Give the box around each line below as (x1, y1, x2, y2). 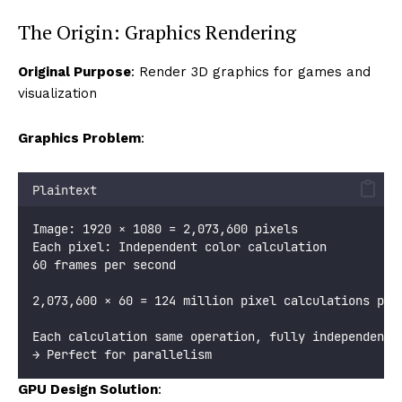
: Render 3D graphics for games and (131, 63, 371, 80)
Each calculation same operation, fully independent (32, 328, 391, 345)
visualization (18, 84, 97, 101)
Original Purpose (18, 63, 131, 80)
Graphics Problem (18, 129, 141, 146)
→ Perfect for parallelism (32, 345, 212, 363)
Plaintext (32, 181, 97, 198)
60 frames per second (32, 256, 176, 273)
